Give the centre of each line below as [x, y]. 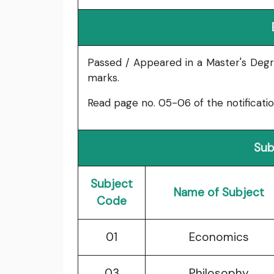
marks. [103, 78]
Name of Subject [219, 193]
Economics [219, 237]
